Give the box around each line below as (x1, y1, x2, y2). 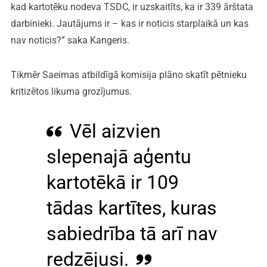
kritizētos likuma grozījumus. (10, 85, 132, 97)
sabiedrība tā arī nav (46, 222, 218, 245)
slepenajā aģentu (46, 145, 191, 168)
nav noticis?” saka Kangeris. (10, 34, 129, 46)
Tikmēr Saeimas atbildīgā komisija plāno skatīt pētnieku (10, 69, 247, 80)
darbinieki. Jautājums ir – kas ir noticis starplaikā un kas (10, 17, 249, 29)
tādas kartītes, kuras (46, 196, 217, 219)
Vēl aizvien (69, 119, 161, 142)
